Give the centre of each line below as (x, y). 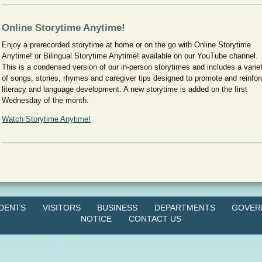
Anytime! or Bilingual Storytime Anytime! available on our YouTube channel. (130, 56)
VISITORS (61, 208)
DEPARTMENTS (185, 208)
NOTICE (96, 219)
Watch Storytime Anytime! (46, 119)
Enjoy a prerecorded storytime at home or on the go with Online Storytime (126, 45)
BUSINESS (117, 208)
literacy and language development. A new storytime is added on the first (124, 89)
